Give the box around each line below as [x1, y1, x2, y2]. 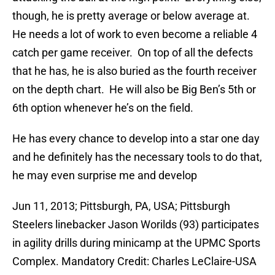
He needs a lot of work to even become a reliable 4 [12, 28, 257, 41]
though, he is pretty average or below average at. [12, 9, 252, 23]
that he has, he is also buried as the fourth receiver [12, 64, 257, 78]
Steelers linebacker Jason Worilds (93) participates [12, 218, 259, 231]
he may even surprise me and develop [12, 169, 197, 182]
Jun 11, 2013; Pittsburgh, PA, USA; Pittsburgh [12, 199, 230, 213]
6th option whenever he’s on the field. [12, 101, 193, 115]
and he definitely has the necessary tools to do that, [12, 150, 262, 164]
